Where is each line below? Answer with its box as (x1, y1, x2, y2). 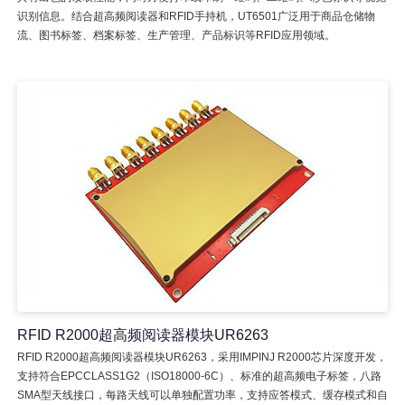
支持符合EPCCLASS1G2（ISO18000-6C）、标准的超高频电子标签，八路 (16, 369, 381, 382)
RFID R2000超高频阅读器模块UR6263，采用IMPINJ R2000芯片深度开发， (16, 350, 387, 363)
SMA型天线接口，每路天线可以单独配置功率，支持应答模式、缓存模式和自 (16, 388, 388, 401)
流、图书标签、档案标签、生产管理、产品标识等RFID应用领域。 (16, 28, 335, 42)
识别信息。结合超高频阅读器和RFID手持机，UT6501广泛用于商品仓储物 (16, 9, 375, 23)
